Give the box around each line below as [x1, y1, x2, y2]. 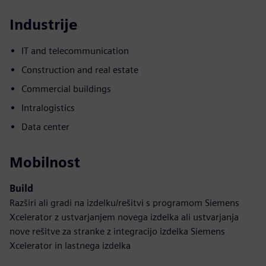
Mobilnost [9, 154, 80, 171]
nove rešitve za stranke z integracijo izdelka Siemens [9, 226, 225, 237]
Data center [21, 121, 69, 132]
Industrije [9, 16, 77, 33]
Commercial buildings [21, 83, 111, 94]
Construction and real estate [21, 64, 138, 75]
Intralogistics [21, 102, 75, 113]
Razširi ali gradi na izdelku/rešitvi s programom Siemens [9, 197, 239, 208]
